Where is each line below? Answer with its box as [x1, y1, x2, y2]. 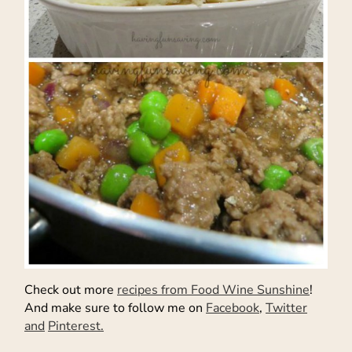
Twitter [266, 299, 307, 317]
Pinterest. [48, 317, 104, 335]
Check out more [24, 281, 117, 299]
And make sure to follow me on [24, 299, 206, 317]
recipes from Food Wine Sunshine [117, 281, 310, 299]
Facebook [206, 299, 259, 317]
